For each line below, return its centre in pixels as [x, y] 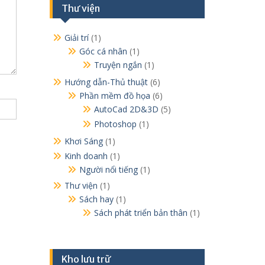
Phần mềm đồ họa [114, 95]
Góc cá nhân [103, 51]
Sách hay [96, 199]
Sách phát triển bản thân [140, 212]
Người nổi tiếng [108, 169]
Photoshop [115, 124]
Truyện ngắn [118, 64]
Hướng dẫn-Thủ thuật [106, 82]
